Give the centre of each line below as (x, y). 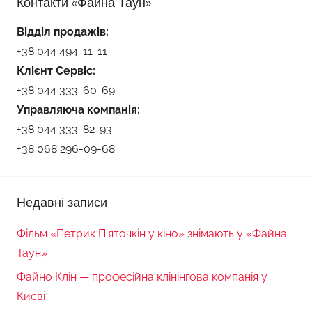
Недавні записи (62, 202)
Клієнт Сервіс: (56, 70)
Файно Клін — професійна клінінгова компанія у (142, 277)
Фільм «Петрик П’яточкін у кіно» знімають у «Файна (152, 233)
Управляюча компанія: (78, 109)
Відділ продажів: (63, 31)
